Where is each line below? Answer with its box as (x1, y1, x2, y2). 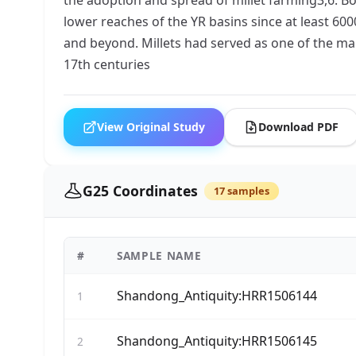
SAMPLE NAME (117, 248, 202, 264)
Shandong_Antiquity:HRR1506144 (117, 287, 317, 305)
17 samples (214, 183, 269, 198)
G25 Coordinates (83, 180, 198, 200)
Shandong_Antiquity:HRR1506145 (117, 332, 317, 350)
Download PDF (258, 118, 339, 134)
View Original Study (97, 118, 205, 134)
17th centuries (64, 55, 150, 73)
